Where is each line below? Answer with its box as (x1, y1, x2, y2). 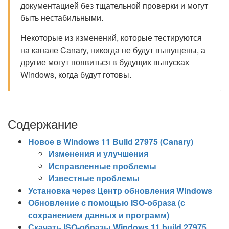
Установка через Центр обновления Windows (28, 185, 212, 196)
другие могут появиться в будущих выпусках (20, 56, 189, 68)
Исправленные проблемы (49, 160, 156, 172)
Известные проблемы (49, 172, 140, 184)
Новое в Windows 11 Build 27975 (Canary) (28, 135, 193, 147)
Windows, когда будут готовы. (20, 68, 131, 80)
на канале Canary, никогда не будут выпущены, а (20, 44, 205, 56)
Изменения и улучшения (49, 148, 148, 159)
